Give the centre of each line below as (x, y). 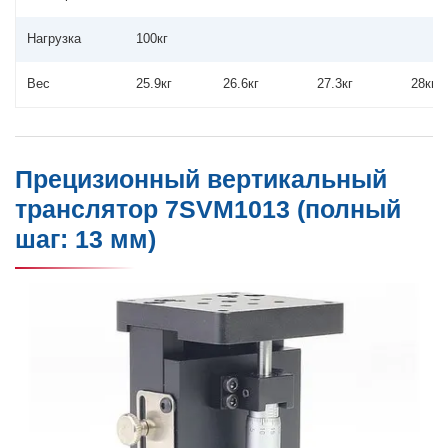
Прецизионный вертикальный (201, 180)
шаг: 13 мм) (85, 240)
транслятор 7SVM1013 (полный (208, 210)
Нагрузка (54, 39)
